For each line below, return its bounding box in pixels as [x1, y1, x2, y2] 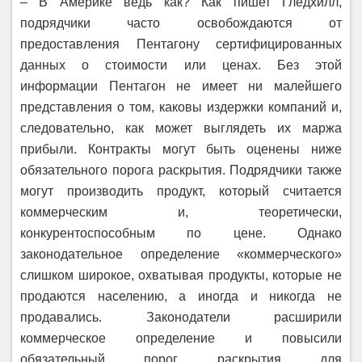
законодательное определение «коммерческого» [20, 247, 342, 261]
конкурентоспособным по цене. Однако [20, 226, 342, 240]
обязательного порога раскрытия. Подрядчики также [20, 163, 342, 177]
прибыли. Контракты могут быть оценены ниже [20, 142, 342, 156]
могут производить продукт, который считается [20, 184, 342, 198]
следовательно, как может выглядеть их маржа [20, 121, 342, 135]
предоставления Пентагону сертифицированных [20, 37, 342, 51]
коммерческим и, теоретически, [20, 205, 342, 219]
